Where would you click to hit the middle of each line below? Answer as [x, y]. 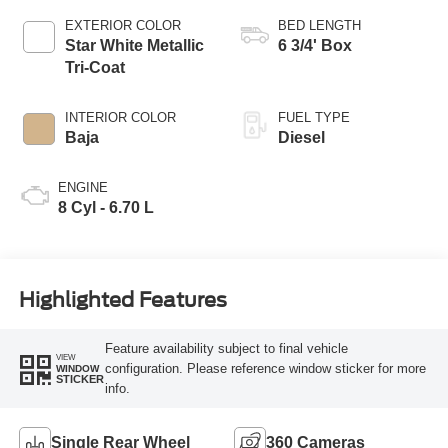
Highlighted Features [122, 299]
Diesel [301, 138]
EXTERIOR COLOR [122, 26]
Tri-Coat [94, 68]
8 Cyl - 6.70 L [105, 208]
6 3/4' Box [315, 46]
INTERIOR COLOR [120, 118]
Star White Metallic [134, 46]
